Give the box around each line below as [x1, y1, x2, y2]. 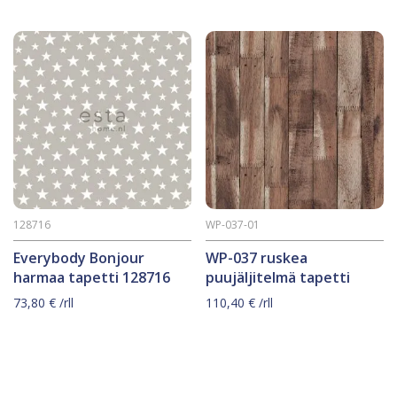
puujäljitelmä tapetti [206, 267, 351, 287]
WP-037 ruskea [206, 247, 308, 268]
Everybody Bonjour [13, 247, 144, 268]
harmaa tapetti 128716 [13, 267, 170, 287]
